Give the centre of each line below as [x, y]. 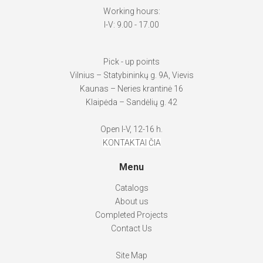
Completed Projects [131, 215]
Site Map [131, 256]
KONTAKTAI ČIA [131, 143]
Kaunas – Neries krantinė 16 [131, 89]
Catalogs [131, 188]
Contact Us [131, 229]
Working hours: [131, 11]
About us [131, 202]
